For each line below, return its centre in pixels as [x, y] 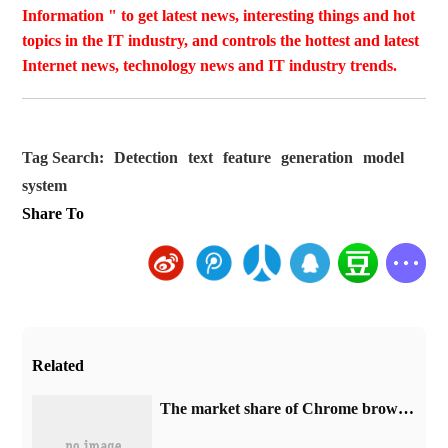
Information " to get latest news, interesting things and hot [219, 16]
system [45, 186]
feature [247, 158]
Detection [146, 158]
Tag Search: [63, 158]
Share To [53, 214]
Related [58, 366]
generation [317, 158]
